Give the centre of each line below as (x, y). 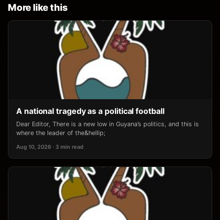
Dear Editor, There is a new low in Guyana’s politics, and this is (108, 124)
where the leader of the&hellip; (61, 133)
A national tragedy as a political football (90, 111)
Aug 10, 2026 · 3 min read (50, 147)
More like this (38, 7)
